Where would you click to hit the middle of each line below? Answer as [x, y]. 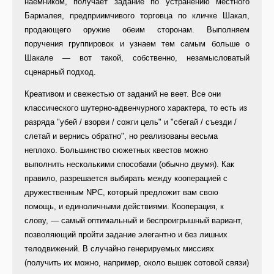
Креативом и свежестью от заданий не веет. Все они [123, 94]
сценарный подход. [60, 72]
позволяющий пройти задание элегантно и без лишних [126, 235]
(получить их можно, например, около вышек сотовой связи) [137, 263]
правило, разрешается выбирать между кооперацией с [126, 179]
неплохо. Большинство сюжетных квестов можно [116, 150]
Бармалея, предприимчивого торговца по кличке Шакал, [137, 16]
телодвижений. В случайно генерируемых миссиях [119, 249]
